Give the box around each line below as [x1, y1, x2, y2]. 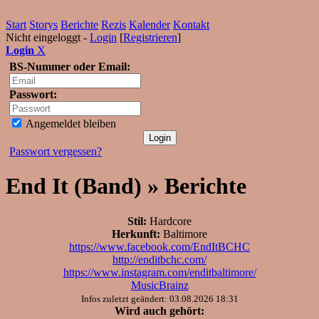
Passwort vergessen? [9, 145, 102, 157]
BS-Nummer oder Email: [9, 61, 130, 73]
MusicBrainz [130, 278, 189, 291]
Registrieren [123, 31, 177, 43]
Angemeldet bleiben [23, 117, 116, 130]
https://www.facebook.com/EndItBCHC [69, 240, 250, 253]
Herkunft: [112, 227, 160, 240]
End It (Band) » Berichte [6, 173, 246, 199]
